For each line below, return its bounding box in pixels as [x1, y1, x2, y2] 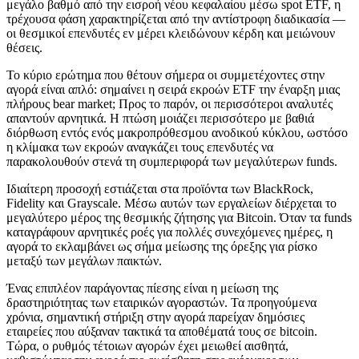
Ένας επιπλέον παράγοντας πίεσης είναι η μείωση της [6, 280, 278, 295]
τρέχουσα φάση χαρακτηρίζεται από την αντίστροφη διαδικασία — [6, 11, 345, 26]
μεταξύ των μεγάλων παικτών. [6, 253, 162, 268]
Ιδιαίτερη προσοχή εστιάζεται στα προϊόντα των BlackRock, [6, 181, 313, 196]
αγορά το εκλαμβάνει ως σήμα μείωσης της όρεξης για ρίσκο [6, 239, 317, 253]
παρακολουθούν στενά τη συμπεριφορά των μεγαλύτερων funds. [6, 154, 337, 168]
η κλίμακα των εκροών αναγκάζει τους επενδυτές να [6, 139, 273, 154]
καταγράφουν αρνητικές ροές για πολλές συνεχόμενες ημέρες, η [6, 224, 333, 239]
